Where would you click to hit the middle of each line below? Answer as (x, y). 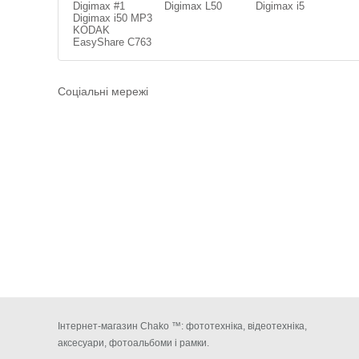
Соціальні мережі (103, 91)
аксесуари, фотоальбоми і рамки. (133, 343)
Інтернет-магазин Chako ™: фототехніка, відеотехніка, (182, 326)
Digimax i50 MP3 (113, 18)
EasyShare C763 (112, 42)
